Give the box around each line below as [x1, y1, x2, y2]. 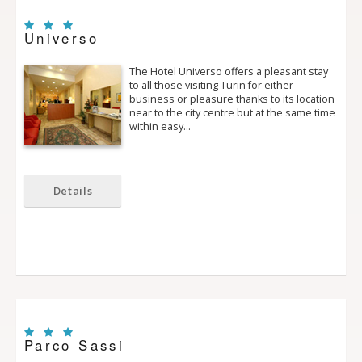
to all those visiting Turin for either [129, 78, 293, 93]
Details [53, 183, 93, 199]
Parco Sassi [24, 335, 124, 355]
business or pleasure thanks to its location [129, 92, 335, 107]
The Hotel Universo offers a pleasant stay [129, 65, 328, 79]
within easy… [129, 120, 191, 134]
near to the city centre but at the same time [129, 106, 335, 120]
